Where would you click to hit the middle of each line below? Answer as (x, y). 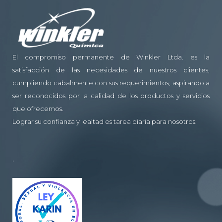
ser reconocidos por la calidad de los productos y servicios (111, 95)
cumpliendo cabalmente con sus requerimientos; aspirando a (111, 83)
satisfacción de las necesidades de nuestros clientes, (111, 70)
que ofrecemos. (38, 108)
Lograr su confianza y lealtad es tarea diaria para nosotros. (105, 121)
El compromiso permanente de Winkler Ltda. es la (111, 57)
